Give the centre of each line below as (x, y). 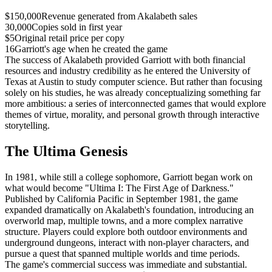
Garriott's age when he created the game (91, 49)
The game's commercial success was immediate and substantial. (126, 264)
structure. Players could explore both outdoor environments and (126, 231)
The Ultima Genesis (66, 151)
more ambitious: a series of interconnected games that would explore (135, 103)
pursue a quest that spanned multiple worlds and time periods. (122, 253)
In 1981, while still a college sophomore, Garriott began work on (129, 177)
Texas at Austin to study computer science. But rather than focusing (134, 81)
